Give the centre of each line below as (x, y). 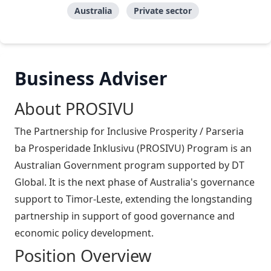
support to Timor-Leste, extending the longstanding (133, 199)
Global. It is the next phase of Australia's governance (135, 182)
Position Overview (83, 256)
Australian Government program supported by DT (129, 165)
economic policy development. (84, 233)
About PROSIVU (74, 109)
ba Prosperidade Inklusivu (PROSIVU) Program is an (133, 149)
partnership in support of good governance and (125, 216)
